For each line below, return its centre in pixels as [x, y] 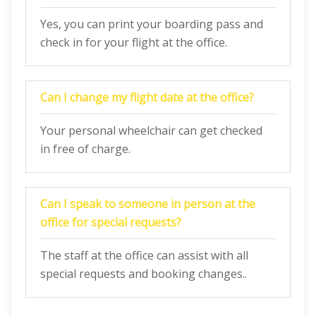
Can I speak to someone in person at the [148, 204]
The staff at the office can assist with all [144, 255]
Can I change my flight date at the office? [147, 97]
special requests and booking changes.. [144, 274]
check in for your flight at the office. [134, 42]
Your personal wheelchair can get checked [151, 130]
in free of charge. [85, 149]
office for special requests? [111, 222]
